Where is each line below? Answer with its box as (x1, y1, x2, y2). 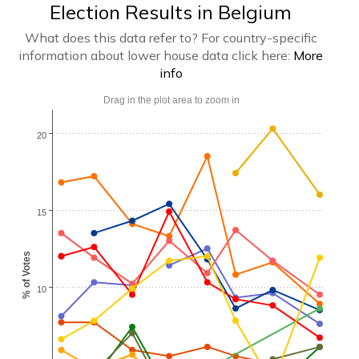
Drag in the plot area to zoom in (103, 94, 240, 106)
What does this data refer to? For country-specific (24, 29, 317, 46)
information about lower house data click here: (18, 46, 293, 63)
